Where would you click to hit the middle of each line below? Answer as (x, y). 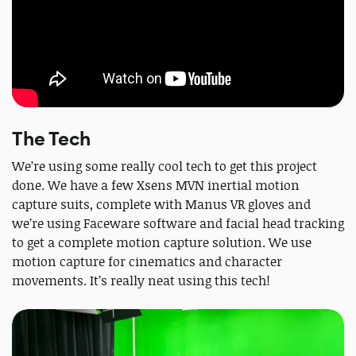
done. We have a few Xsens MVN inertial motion (156, 185)
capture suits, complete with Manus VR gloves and (161, 204)
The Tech (51, 139)
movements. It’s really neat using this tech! (141, 280)
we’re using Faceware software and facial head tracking (178, 223)
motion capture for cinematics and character (147, 261)
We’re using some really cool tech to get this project (164, 166)
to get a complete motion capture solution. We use (162, 242)
